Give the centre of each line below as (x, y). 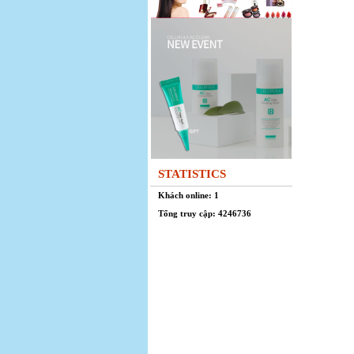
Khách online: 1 (188, 195)
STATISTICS (192, 174)
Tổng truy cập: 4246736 (205, 213)
